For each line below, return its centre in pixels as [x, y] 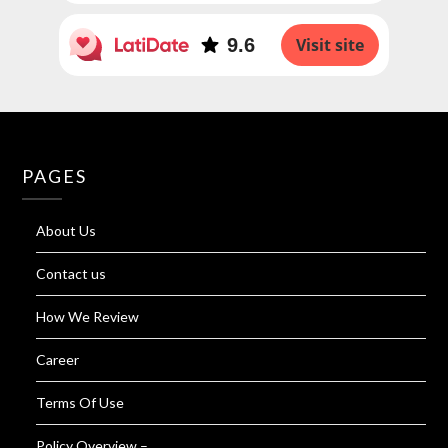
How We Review [88, 317]
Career [58, 360]
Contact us [71, 274]
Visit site [330, 44]
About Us [66, 231]
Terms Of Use [80, 403]
